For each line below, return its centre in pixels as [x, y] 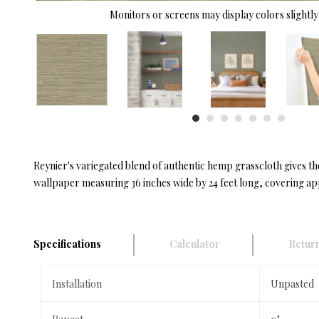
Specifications [67, 244]
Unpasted [292, 284]
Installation [77, 284]
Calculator [195, 244]
